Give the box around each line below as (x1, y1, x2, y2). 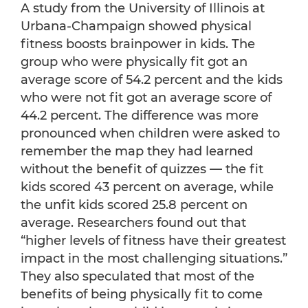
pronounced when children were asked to (21, 126, 280, 142)
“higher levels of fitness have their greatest (21, 233, 286, 249)
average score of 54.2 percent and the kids (21, 72, 283, 88)
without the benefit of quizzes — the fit (21, 162, 263, 177)
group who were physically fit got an (21, 54, 247, 70)
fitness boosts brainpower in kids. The (21, 36, 255, 52)
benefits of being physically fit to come (21, 287, 263, 302)
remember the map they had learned (21, 144, 253, 159)
